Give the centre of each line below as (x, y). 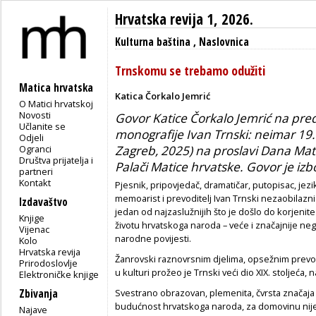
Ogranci (36, 148)
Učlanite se (43, 126)
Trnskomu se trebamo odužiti (190, 70)
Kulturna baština (153, 42)
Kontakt (35, 182)
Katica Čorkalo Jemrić (163, 96)
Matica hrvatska (56, 87)
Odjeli (32, 137)
